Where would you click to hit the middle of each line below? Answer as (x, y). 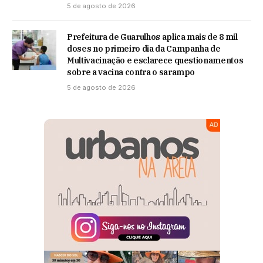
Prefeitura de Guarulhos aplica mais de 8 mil (152, 37)
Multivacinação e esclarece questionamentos (155, 60)
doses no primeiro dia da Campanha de (144, 48)
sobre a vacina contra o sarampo (131, 72)
